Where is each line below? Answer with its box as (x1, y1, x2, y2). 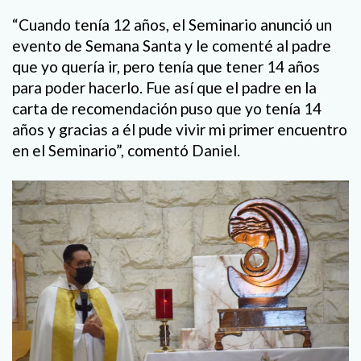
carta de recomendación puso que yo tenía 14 (12, 98, 322, 118)
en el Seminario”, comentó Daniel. (12, 140, 240, 160)
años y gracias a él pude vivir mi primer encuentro (12, 119, 347, 139)
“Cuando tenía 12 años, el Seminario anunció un (12, 15, 332, 34)
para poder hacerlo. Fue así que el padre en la (12, 77, 317, 97)
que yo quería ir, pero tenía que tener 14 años (12, 56, 320, 76)
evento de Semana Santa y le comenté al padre (12, 35, 331, 55)
